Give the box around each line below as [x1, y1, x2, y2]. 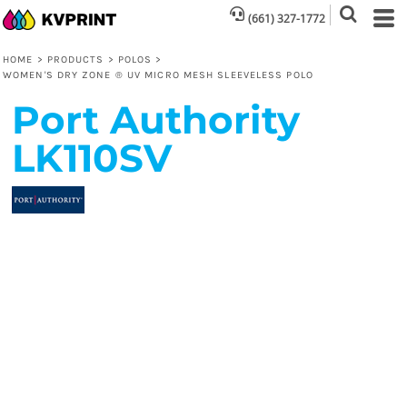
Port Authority [12, 96, 300, 144]
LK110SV [12, 134, 172, 182]
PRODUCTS [46, 54, 104, 65]
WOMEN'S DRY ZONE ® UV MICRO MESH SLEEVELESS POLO [3, 69, 313, 81]
